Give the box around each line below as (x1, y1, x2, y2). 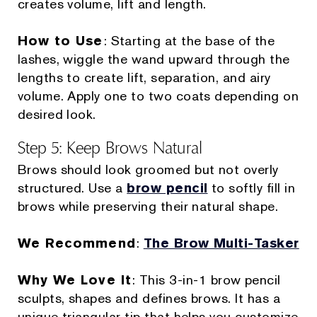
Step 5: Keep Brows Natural (17, 138, 203, 158)
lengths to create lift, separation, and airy (17, 69, 271, 87)
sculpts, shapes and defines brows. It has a (17, 289, 281, 308)
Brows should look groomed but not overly (17, 161, 279, 179)
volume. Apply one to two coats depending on (17, 87, 299, 105)
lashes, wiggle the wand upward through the (17, 50, 290, 69)
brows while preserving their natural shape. (17, 197, 279, 216)
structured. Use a (17, 179, 127, 197)
